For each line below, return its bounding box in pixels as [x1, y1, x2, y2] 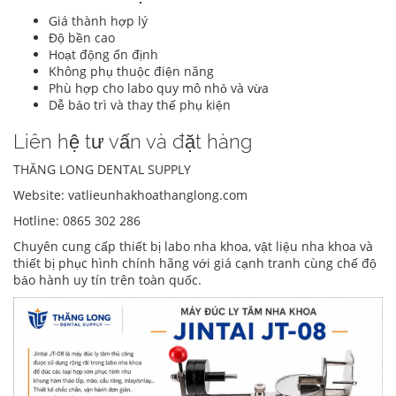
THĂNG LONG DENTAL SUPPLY [13, 160, 191, 178]
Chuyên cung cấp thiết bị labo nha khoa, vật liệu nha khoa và [13, 237, 373, 255]
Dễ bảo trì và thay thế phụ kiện [49, 95, 231, 113]
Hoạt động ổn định [49, 45, 158, 63]
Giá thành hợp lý [49, 11, 148, 29]
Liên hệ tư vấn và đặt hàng [13, 129, 252, 153]
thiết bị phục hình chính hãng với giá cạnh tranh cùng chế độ [13, 254, 377, 271]
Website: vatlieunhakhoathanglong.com [13, 186, 247, 203]
